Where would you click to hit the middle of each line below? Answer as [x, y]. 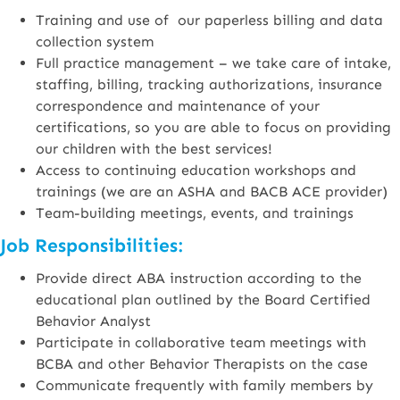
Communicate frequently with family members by [204, 385]
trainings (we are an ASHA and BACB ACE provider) [212, 192]
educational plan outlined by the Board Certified [203, 300]
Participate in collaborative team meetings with [201, 342]
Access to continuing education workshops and [196, 170]
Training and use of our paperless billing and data [209, 20]
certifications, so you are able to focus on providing [213, 127]
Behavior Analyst [93, 321]
